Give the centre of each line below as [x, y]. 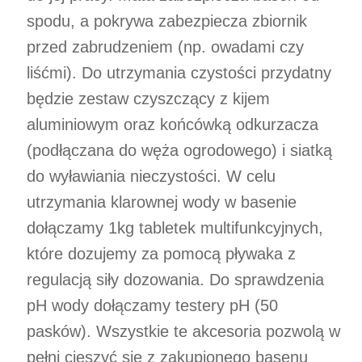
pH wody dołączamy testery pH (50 [152, 305]
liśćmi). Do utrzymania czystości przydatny [179, 72]
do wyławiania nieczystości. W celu [151, 176]
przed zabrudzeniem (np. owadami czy [165, 46]
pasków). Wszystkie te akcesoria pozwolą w [183, 331]
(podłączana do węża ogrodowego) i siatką [179, 150]
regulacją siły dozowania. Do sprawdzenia [175, 279]
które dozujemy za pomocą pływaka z [161, 253]
